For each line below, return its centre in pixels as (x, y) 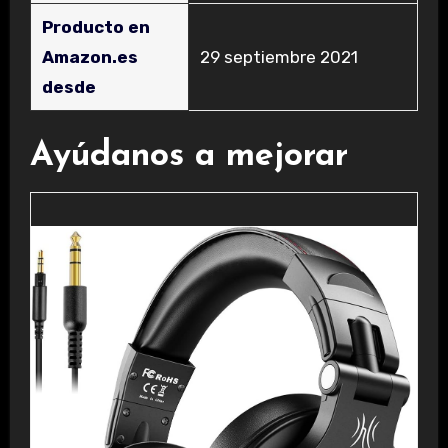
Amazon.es (89, 56)
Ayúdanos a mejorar (188, 156)
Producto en (95, 26)
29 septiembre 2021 (278, 56)
